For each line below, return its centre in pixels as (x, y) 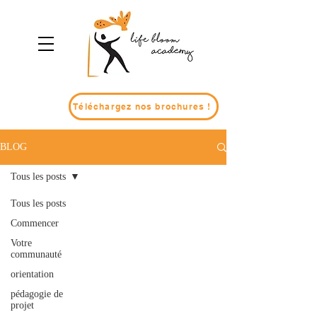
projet (22, 305)
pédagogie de (37, 294)
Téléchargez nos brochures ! (142, 106)
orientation (32, 274)
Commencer (35, 223)
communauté (36, 254)
